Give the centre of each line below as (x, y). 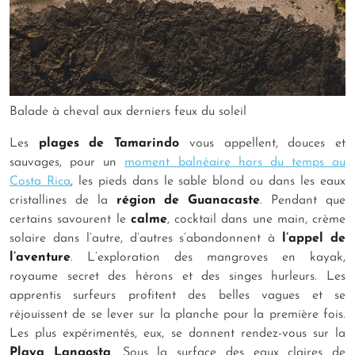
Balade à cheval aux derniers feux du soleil (128, 111)
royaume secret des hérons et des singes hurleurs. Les (177, 276)
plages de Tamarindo (109, 143)
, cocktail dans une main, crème (256, 219)
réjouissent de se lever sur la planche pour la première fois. (177, 314)
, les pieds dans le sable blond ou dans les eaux (208, 181)
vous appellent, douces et (263, 143)
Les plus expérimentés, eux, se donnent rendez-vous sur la (177, 333)
